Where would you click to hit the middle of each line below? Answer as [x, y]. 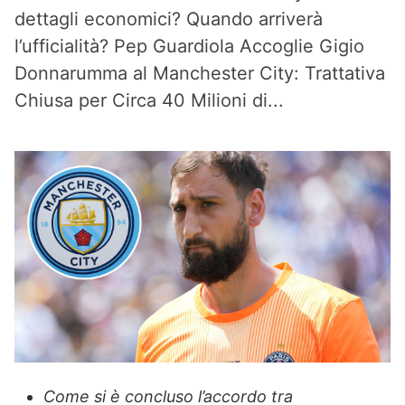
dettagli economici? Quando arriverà [169, 19]
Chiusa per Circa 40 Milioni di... [149, 100]
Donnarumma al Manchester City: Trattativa [200, 73]
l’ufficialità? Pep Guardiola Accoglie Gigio [189, 46]
